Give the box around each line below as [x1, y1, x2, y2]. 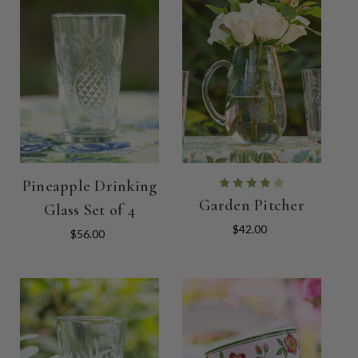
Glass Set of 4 [44, 201, 135, 221]
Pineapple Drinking [22, 177, 157, 197]
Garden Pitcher [199, 196, 304, 216]
